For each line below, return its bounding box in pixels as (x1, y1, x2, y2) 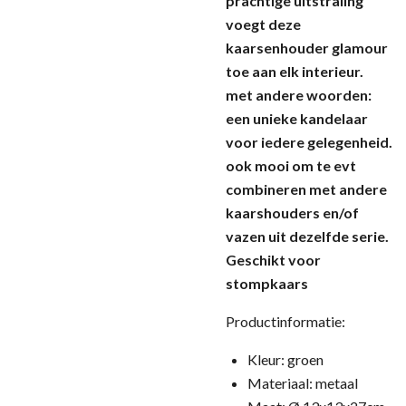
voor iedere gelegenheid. (226, 133, 392, 150)
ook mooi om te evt (226, 157, 356, 174)
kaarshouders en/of (226, 204, 359, 221)
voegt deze (226, 15, 301, 33)
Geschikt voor (226, 251, 321, 268)
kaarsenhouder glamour (226, 39, 388, 56)
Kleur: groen (247, 351, 324, 368)
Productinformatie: (226, 313, 345, 330)
